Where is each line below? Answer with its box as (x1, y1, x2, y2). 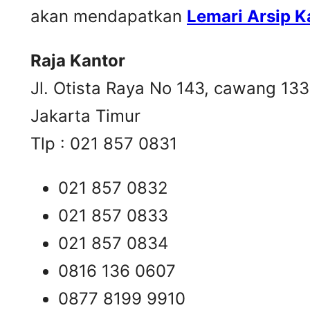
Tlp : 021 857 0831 (30, 134, 177, 154)
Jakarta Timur (30, 106, 140, 127)
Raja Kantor (30, 51, 125, 71)
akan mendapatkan (30, 6, 187, 27)
